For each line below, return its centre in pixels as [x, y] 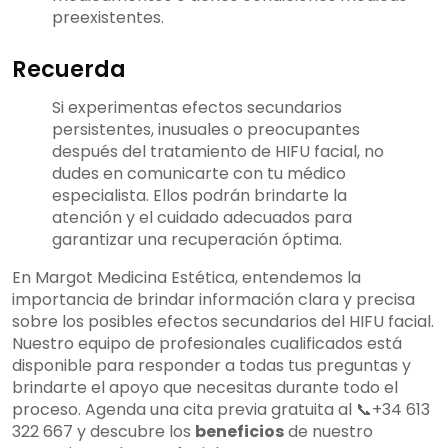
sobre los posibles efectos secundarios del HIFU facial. [223, 322]
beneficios [239, 432]
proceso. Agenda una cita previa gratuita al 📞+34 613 [221, 410]
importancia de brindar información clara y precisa [213, 300]
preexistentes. [108, 18]
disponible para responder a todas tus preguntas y [211, 366]
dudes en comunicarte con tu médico [199, 174]
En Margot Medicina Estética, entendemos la [186, 278]
